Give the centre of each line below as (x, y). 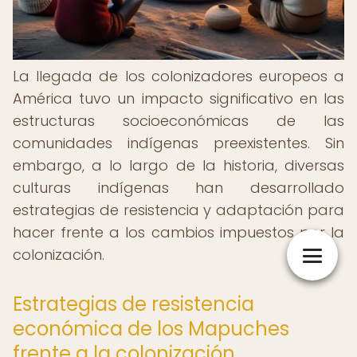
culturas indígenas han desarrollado (178, 188)
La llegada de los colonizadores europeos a (178, 76)
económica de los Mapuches (151, 329)
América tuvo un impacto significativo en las (178, 98)
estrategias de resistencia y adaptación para (178, 210)
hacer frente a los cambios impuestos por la (178, 232)
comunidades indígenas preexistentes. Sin (178, 143)
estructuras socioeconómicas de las (178, 121)
